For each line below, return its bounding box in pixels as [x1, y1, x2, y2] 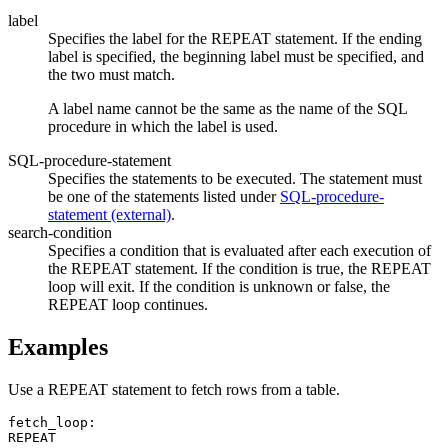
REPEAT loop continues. [48, 296, 208, 314]
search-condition [8, 224, 112, 242]
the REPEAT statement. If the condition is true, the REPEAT [48, 260, 431, 278]
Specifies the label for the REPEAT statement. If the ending [48, 30, 422, 48]
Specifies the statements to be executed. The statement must [48, 170, 422, 188]
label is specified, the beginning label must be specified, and [48, 48, 424, 66]
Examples [8, 334, 108, 361]
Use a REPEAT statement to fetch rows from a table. [8, 381, 340, 399]
